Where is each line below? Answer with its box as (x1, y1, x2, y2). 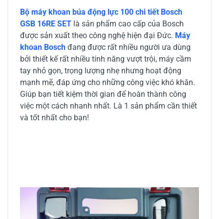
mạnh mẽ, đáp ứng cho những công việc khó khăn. (20, 78, 195, 88)
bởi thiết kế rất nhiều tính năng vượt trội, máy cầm (20, 54, 191, 64)
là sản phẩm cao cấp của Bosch (73, 19, 184, 29)
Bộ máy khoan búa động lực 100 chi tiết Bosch (20, 7, 182, 17)
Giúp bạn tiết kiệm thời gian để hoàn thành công (20, 89, 186, 99)
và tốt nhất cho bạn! (20, 113, 89, 123)
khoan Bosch (20, 43, 66, 52)
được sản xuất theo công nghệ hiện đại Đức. (20, 31, 175, 41)
